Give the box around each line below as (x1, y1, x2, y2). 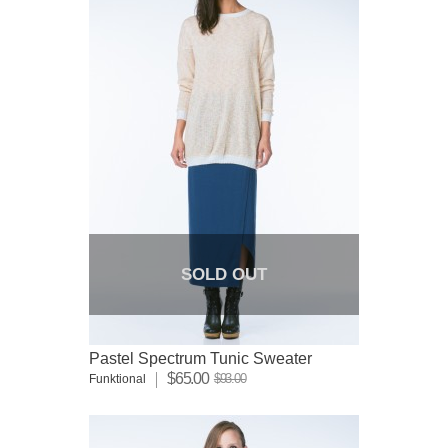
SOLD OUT (181, 264, 267, 284)
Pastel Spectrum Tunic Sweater (89, 349, 312, 367)
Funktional (89, 371, 146, 386)
